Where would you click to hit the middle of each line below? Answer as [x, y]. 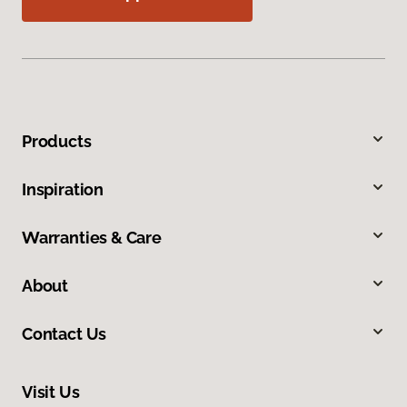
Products [57, 141]
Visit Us [51, 392]
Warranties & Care [92, 237]
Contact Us [65, 333]
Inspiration [63, 189]
